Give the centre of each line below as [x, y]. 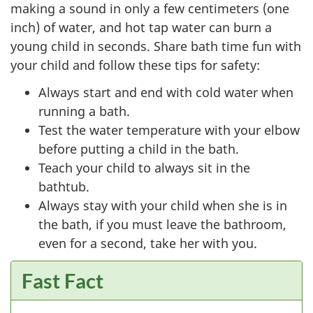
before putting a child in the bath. [139, 148]
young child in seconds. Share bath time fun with [156, 46]
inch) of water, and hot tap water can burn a [141, 27]
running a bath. [84, 111]
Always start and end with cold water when [166, 92]
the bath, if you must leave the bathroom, [162, 224]
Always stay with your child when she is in [163, 205]
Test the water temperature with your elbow [169, 130]
